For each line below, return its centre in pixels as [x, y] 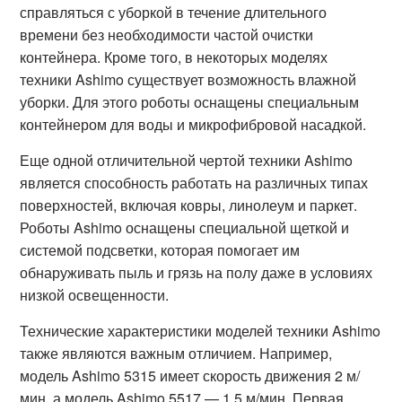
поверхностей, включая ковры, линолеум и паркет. [189, 205]
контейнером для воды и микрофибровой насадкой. [193, 124]
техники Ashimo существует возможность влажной [188, 79]
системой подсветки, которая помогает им [160, 250]
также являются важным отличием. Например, [176, 353]
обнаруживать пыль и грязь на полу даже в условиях [197, 272]
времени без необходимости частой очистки [167, 35]
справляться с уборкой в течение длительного [174, 12]
